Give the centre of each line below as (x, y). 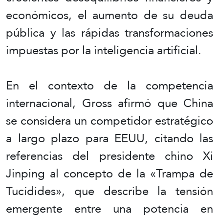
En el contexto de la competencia (109, 86)
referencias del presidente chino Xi (109, 156)
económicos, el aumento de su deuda (109, 15)
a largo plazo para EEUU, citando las (109, 138)
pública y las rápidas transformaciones (109, 33)
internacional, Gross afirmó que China (109, 103)
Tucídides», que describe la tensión (109, 191)
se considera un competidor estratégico (109, 121)
